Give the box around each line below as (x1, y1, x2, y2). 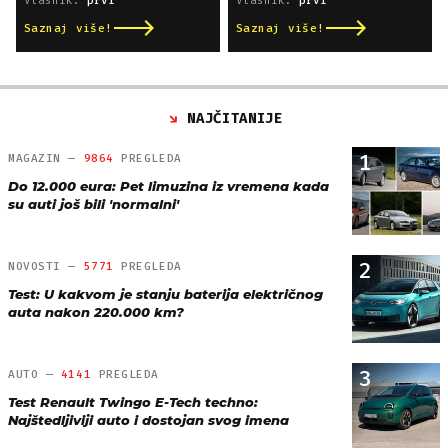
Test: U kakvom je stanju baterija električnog (8, 286, 323, 303)
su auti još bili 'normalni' (8, 196, 179, 213)
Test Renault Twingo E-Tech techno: (8, 394, 258, 411)
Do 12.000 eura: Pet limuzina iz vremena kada (8, 178, 329, 195)
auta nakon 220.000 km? (8, 304, 184, 321)
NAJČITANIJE (187, 110, 283, 128)
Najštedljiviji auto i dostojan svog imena (8, 412, 289, 429)
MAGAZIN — (8, 152, 84, 166)
